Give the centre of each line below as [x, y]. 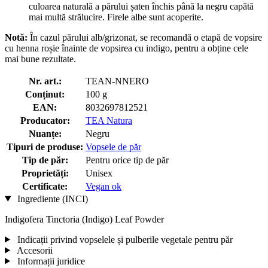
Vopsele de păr [113, 147]
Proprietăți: [45, 173]
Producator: [45, 120]
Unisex [99, 173]
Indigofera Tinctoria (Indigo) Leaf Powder [84, 219]
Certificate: [45, 186]
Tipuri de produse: [45, 147]
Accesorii [33, 250]
